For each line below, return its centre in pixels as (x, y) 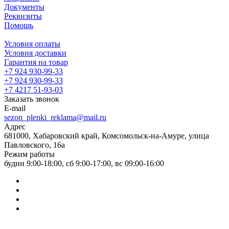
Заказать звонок (32, 99)
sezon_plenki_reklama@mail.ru (55, 117)
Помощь (19, 25)
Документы (24, 7)
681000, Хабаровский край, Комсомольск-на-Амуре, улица (107, 135)
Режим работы (29, 154)
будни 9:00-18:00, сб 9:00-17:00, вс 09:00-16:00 (84, 163)
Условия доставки (35, 53)
